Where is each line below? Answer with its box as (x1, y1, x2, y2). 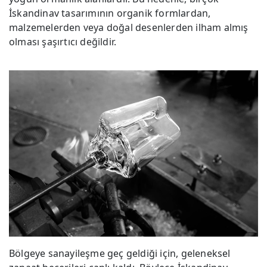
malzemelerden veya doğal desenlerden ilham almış (9, 21, 249, 35)
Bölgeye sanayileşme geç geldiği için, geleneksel (9, 246, 231, 260)
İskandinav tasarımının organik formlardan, (9, 7, 211, 20)
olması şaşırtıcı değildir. (9, 35, 117, 49)
